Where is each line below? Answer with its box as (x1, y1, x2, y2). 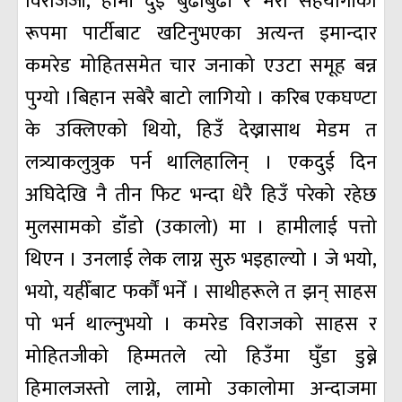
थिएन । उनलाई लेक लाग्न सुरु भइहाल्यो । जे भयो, (25, 243, 377, 277)
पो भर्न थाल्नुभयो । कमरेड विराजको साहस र (25, 308, 377, 342)
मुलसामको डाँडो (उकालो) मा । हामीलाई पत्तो (25, 211, 377, 245)
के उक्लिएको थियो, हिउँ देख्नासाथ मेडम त (25, 114, 377, 148)
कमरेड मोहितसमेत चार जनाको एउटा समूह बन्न (25, 49, 377, 83)
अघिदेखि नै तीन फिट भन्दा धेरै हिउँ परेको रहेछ (25, 179, 377, 213)
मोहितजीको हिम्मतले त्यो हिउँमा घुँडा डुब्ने (25, 340, 377, 374)
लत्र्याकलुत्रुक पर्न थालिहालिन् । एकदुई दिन (25, 146, 377, 180)
